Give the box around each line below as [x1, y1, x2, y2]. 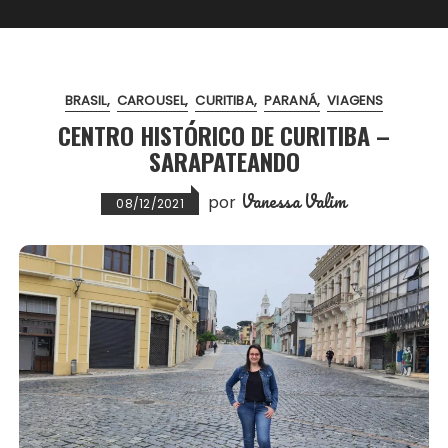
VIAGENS [327, 90, 384, 110]
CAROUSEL [116, 90, 186, 110]
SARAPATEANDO [148, 142, 300, 179]
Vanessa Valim [240, 186, 347, 215]
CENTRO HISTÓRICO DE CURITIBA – [58, 116, 390, 153]
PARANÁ [263, 90, 317, 110]
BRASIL [64, 90, 107, 110]
